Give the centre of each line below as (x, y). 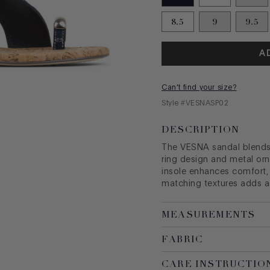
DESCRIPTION (201, 130)
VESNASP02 (207, 103)
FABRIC (183, 240)
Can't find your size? (199, 88)
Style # (174, 103)
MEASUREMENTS (209, 215)
